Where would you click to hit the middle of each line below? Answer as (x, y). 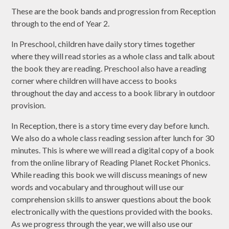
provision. (29, 105)
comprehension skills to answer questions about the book (111, 199)
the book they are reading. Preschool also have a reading (109, 68)
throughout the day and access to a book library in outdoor (113, 93)
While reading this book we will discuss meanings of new (109, 175)
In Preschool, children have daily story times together (104, 44)
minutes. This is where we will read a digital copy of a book (113, 150)
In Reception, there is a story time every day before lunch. (110, 126)
